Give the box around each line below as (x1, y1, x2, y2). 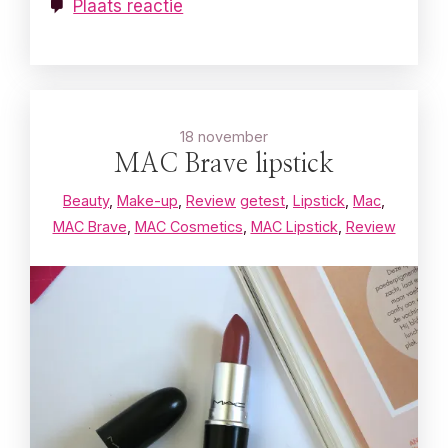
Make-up (117, 192, 178, 210)
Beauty (63, 192, 109, 210)
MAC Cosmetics (134, 218, 243, 236)
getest (240, 192, 285, 210)
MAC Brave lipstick (114, 152, 334, 178)
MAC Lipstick (250, 218, 338, 236)
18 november (180, 128, 268, 146)
